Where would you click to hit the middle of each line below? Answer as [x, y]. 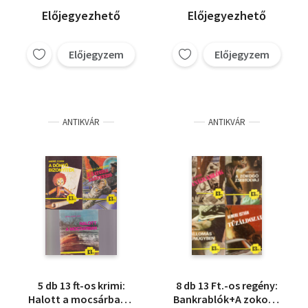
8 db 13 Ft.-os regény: [227, 285]
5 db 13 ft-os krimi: [81, 285]
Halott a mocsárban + [81, 299]
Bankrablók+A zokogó [227, 299]
